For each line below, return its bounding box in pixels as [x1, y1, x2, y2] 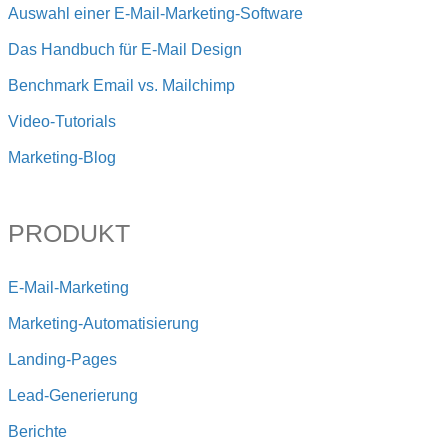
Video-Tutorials [8, 113, 116, 131]
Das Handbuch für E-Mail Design [8, 41, 242, 59]
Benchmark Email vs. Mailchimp [8, 77, 235, 95]
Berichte [8, 423, 67, 441]
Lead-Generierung [8, 387, 138, 405]
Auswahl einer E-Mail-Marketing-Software [8, 5, 303, 23]
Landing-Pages [8, 351, 117, 369]
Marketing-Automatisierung [8, 315, 199, 333]
